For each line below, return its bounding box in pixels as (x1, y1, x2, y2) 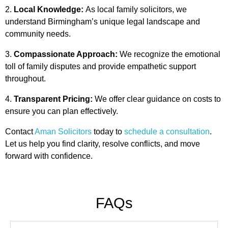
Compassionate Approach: (14, 50, 118, 59)
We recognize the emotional (118, 50, 220, 59)
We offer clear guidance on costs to (93, 95, 221, 103)
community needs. (5, 30, 71, 38)
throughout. (5, 74, 46, 83)
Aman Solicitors (35, 127, 92, 136)
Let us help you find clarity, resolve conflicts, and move (5, 139, 200, 148)
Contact (5, 127, 35, 136)
